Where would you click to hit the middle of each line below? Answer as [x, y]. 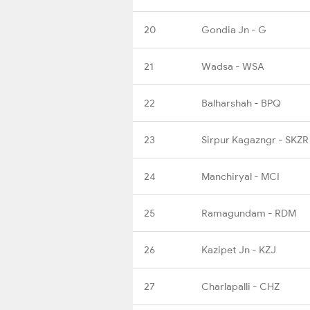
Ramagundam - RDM [249, 213]
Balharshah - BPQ [241, 103]
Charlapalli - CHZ [240, 286]
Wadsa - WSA [233, 66]
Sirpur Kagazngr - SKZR [255, 139]
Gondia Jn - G [234, 29]
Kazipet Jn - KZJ [239, 249]
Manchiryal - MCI [240, 176]
